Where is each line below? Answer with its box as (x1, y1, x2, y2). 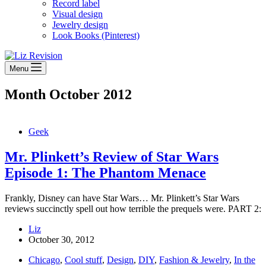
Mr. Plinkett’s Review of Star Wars (5, 148, 218, 164)
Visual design (52, 9, 103, 19)
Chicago (28, 254, 60, 265)
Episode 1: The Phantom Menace (5, 164, 206, 180)
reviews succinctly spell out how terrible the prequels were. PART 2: (5, 203, 261, 214)
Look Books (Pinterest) (52, 30, 140, 40)
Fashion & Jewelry (159, 254, 229, 265)
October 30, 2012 (28, 234, 94, 245)
